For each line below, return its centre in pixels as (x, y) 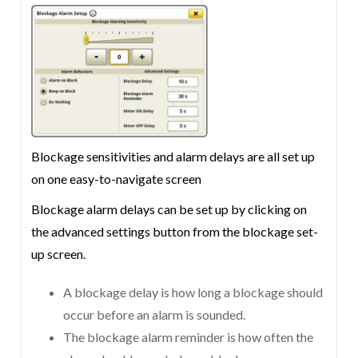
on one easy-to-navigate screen (117, 179)
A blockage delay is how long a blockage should (193, 292)
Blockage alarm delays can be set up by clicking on (169, 209)
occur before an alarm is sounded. (155, 314)
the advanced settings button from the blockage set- (175, 231)
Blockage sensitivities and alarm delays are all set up (173, 156)
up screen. (59, 254)
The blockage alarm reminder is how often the (189, 337)
